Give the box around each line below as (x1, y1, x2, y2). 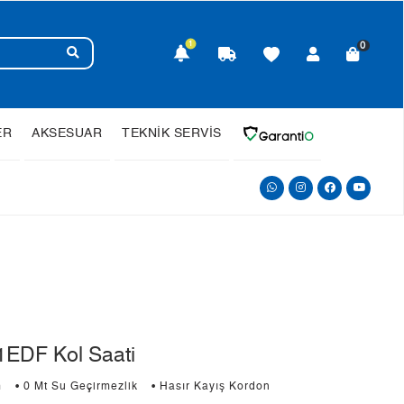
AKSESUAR (32, 127, 102, 140)
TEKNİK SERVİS (122, 127, 222, 140)
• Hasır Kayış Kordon (151, 381, 271, 392)
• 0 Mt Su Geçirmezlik (15, 381, 138, 392)
